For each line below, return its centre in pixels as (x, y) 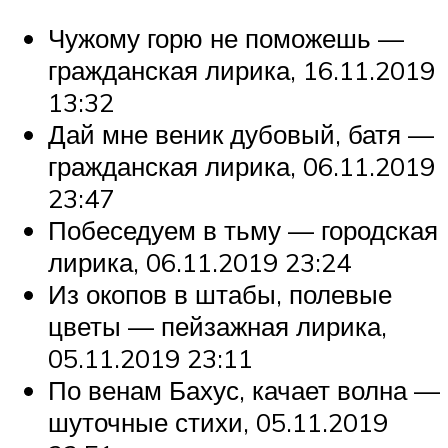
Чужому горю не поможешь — (226, 38)
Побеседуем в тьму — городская (243, 230)
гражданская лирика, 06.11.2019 (241, 166)
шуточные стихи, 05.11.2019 (218, 422)
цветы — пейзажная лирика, (217, 326)
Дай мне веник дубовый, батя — (241, 134)
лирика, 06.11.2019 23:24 (199, 262)
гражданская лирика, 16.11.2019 (241, 70)
